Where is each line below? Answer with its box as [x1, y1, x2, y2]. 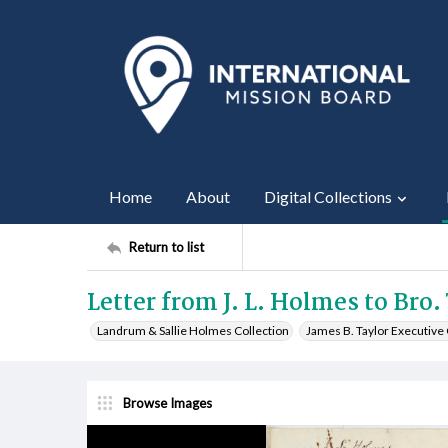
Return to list [129, 238, 204, 255]
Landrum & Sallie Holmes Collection [97, 323, 289, 338]
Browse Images [123, 394, 212, 411]
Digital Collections [264, 187, 392, 206]
